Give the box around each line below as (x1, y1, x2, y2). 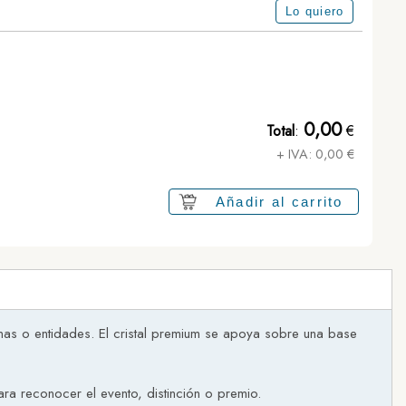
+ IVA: (275, 145, 315, 163)
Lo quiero (285, 5, 344, 18)
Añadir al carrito (215, 194, 343, 209)
